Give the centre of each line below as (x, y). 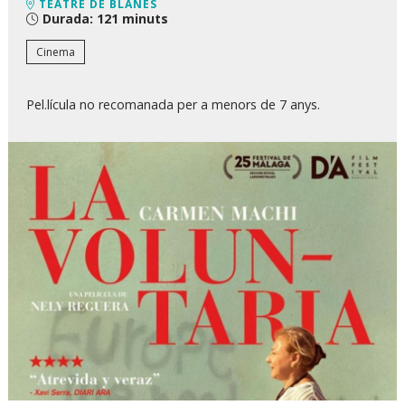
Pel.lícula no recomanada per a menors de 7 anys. (173, 105)
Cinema (56, 52)
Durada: (68, 18)
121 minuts (131, 18)
